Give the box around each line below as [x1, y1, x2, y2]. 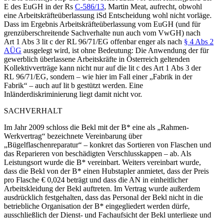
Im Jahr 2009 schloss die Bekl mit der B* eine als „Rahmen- [4, 123, 189, 131]
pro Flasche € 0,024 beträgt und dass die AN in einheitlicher [4, 175, 188, 184]
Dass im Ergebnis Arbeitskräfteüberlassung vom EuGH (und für [4, 19, 200, 28]
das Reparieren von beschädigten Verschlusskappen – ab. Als [4, 149, 191, 158]
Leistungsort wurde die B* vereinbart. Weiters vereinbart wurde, [4, 158, 201, 166]
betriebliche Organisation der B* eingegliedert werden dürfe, [4, 201, 190, 210]
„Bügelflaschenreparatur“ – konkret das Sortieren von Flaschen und [4, 140, 211, 149]
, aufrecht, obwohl [146, 2, 202, 11]
